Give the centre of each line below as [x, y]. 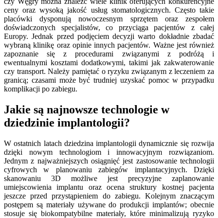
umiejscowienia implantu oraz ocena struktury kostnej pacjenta [109, 187]
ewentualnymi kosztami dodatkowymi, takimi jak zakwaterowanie [109, 62]
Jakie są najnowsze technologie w [87, 109]
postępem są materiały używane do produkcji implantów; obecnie [109, 204]
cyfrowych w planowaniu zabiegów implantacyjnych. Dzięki [109, 169]
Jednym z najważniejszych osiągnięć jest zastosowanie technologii [109, 161]
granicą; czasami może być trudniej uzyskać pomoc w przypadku [109, 80]
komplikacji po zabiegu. [41, 89]
